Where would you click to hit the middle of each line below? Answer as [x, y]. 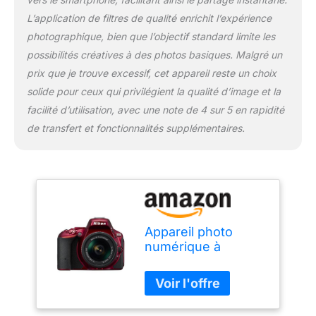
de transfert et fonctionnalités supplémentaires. [135, 128]
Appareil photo [189, 232]
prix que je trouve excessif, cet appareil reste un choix [151, 73]
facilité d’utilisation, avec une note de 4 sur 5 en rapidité [155, 110]
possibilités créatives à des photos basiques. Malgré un [154, 55]
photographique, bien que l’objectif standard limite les [151, 37]
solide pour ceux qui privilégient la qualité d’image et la [153, 92]
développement [193, 262]
